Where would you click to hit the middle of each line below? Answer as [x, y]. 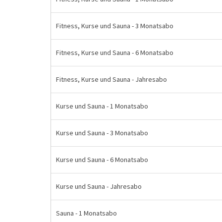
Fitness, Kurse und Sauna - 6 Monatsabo [115, 53]
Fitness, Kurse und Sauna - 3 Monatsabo [115, 26]
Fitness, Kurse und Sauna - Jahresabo [111, 79]
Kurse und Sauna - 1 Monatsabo [102, 106]
